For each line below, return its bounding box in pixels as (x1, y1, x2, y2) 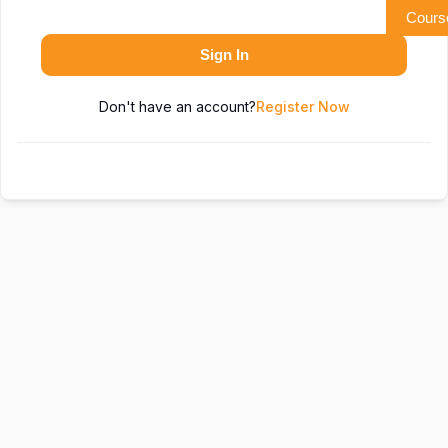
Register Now (255, 98, 350, 115)
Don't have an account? (98, 98, 256, 115)
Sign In (199, 46, 249, 63)
